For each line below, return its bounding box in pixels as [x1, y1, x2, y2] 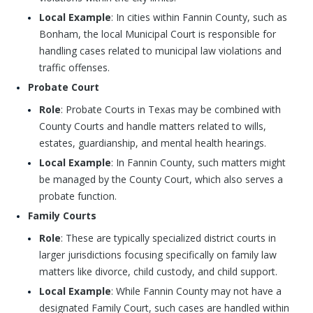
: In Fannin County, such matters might [111, 156, 286, 169]
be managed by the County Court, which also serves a [39, 173, 283, 186]
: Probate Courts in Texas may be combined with [61, 103, 281, 116]
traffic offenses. [39, 61, 110, 74]
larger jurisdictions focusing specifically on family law [39, 248, 277, 261]
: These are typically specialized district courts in [61, 231, 276, 245]
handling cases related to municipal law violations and [39, 44, 282, 57]
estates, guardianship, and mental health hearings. [39, 136, 266, 150]
